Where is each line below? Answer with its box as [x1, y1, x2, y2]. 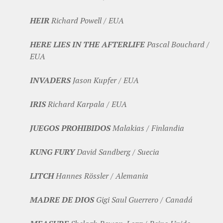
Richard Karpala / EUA [46, 99, 127, 110]
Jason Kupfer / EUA [71, 75, 139, 86]
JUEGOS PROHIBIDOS [30, 122, 111, 134]
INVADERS [30, 75, 71, 86]
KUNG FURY [30, 146, 75, 158]
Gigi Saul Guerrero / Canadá [94, 194, 193, 206]
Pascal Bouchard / [145, 39, 210, 50]
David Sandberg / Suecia [75, 146, 159, 158]
